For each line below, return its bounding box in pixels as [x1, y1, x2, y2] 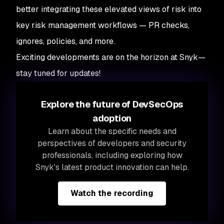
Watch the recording [70, 188, 154, 199]
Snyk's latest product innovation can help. [35, 162, 189, 173]
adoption [92, 112, 132, 124]
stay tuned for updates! [16, 68, 100, 79]
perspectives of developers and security [37, 138, 186, 149]
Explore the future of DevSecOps [40, 98, 183, 110]
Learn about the [47, 126, 108, 137]
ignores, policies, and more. [16, 36, 115, 47]
